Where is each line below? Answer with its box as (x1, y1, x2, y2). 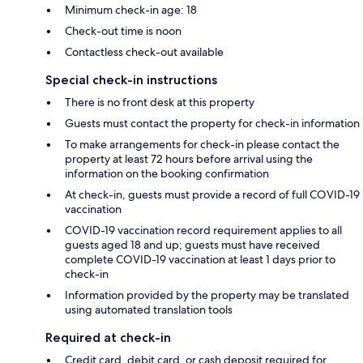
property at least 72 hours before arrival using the (65, 152, 313, 167)
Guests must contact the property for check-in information (65, 116, 360, 131)
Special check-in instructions (45, 72, 217, 88)
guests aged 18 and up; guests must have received (65, 237, 320, 253)
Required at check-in (45, 330, 171, 346)
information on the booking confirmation (65, 166, 269, 181)
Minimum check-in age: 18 (65, 2, 197, 18)
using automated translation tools (65, 302, 233, 318)
